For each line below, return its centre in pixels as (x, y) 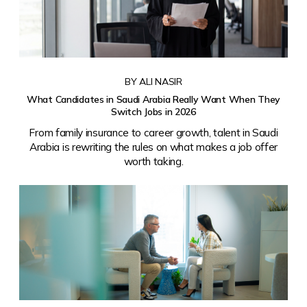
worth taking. (153, 161)
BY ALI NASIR (153, 82)
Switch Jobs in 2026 (153, 112)
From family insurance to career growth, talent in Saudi (153, 132)
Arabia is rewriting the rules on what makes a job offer (153, 147)
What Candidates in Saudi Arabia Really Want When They (153, 100)
